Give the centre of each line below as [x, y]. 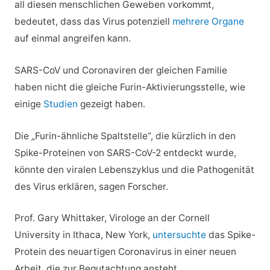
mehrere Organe [207, 22]
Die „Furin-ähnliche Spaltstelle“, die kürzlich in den [125, 136]
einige [29, 104]
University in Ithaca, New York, [83, 235]
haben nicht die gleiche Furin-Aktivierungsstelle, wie [130, 87]
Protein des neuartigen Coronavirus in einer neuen [125, 252]
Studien [60, 104]
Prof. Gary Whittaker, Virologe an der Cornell [112, 218]
